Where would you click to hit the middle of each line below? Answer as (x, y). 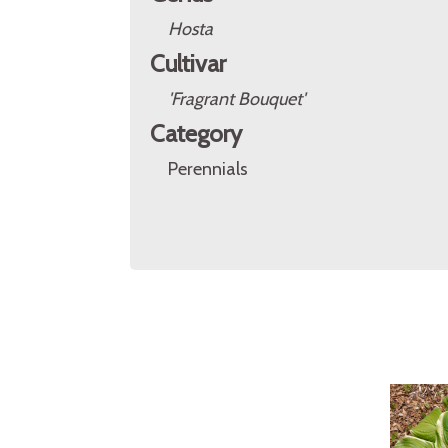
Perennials (208, 169)
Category (196, 133)
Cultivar (188, 63)
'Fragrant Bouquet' (236, 99)
